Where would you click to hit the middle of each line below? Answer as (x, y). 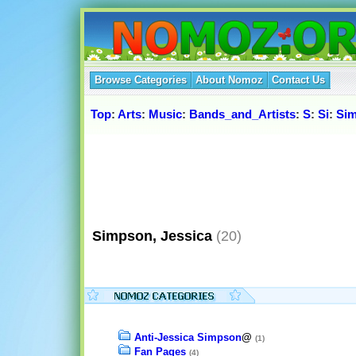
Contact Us (298, 80)
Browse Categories (141, 80)
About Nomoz (229, 80)
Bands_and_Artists (242, 114)
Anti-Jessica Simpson (188, 338)
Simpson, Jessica (148, 236)
